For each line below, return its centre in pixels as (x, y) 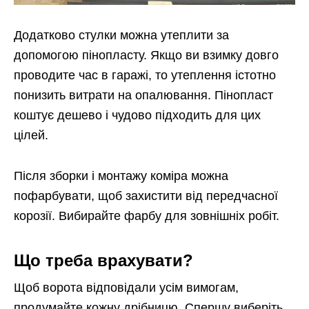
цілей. (31, 136)
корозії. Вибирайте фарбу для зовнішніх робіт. (147, 216)
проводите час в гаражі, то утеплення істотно (145, 76)
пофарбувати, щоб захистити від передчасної (146, 196)
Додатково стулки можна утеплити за (121, 36)
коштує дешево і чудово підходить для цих (137, 116)
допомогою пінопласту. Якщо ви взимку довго (146, 56)
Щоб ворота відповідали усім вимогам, (126, 288)
